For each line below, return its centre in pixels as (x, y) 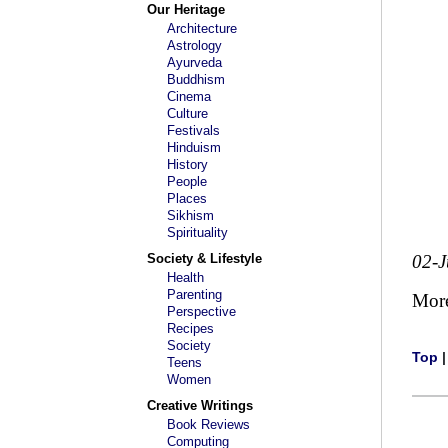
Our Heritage (186, 9)
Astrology (194, 45)
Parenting (194, 294)
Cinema (189, 96)
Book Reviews (208, 424)
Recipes (190, 328)
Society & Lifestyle (204, 258)
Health (185, 277)
